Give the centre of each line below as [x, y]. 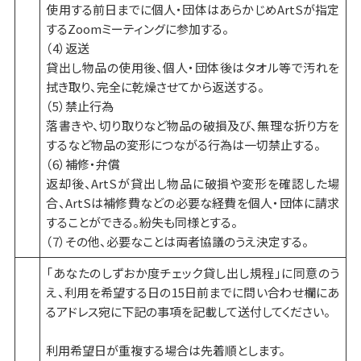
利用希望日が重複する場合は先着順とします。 [166, 351]
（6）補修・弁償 [83, 164]
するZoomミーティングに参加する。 [138, 29]
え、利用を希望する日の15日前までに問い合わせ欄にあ [193, 293]
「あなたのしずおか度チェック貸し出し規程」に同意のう [193, 273]
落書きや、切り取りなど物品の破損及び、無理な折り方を [193, 126]
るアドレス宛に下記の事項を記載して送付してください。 [189, 312]
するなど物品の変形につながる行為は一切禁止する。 [184, 145]
